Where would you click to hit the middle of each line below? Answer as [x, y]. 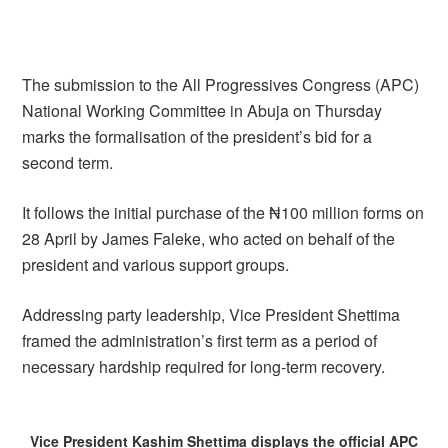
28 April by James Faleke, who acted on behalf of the [209, 238]
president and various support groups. [156, 264]
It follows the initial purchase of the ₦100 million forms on [223, 212]
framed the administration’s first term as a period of [200, 340]
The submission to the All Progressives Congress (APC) [221, 84]
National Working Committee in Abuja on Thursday [202, 110]
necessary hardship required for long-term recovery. [204, 366]
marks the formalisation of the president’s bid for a [197, 136]
